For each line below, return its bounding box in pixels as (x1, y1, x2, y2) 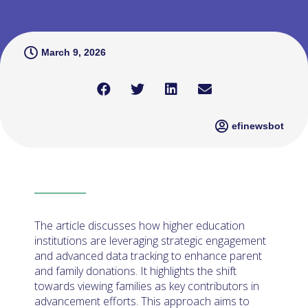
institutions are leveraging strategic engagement (34, 232, 266, 248)
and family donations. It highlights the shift (34, 263, 236, 278)
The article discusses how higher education (34, 217, 245, 233)
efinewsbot (232, 120, 284, 131)
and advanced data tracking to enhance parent (34, 247, 262, 263)
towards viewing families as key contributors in (34, 278, 259, 294)
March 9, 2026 (41, 47, 106, 58)
